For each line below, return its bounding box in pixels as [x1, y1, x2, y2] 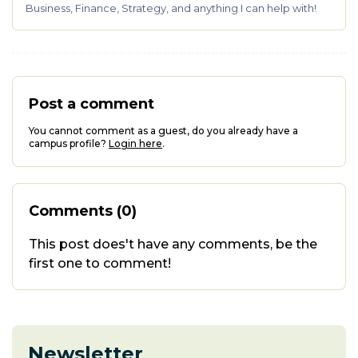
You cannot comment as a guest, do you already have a [29, 125, 298, 137]
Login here [109, 137, 162, 149]
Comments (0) [29, 202, 137, 220]
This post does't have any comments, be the [29, 237, 317, 252]
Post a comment [29, 95, 154, 113]
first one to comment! [29, 256, 171, 271]
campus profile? [29, 137, 106, 149]
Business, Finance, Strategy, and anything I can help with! [26, 2, 316, 14]
